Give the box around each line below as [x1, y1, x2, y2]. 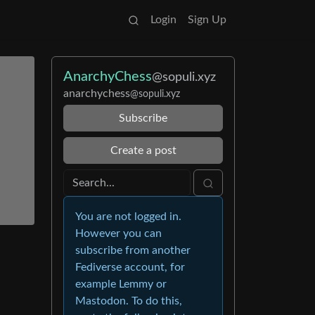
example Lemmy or [75, 278, 167, 290]
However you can [75, 228, 162, 239]
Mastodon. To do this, [75, 295, 182, 307]
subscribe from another [75, 245, 191, 256]
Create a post [110, 145, 176, 156]
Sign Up [188, 14, 226, 25]
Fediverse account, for [75, 262, 185, 273]
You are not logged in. [75, 211, 181, 222]
